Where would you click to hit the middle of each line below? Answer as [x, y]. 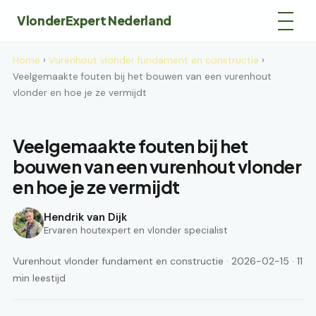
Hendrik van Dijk [85, 217]
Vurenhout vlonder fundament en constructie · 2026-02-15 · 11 [158, 261]
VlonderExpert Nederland [94, 20]
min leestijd [39, 278]
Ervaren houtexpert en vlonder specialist [135, 230]
